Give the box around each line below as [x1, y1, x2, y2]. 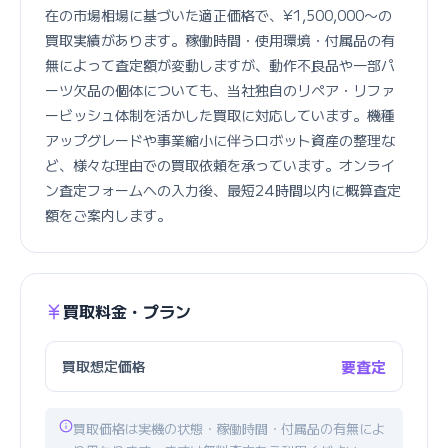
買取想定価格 [62, 356, 146, 376]
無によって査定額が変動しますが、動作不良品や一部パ [45, 55, 395, 75]
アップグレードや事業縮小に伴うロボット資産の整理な [45, 130, 395, 150]
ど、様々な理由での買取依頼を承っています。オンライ [45, 155, 395, 175]
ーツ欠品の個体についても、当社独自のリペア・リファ [45, 80, 395, 100]
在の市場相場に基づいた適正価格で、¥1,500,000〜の [45, 5, 392, 25]
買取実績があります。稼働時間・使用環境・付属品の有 [45, 30, 395, 50]
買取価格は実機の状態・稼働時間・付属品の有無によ [73, 419, 385, 438]
